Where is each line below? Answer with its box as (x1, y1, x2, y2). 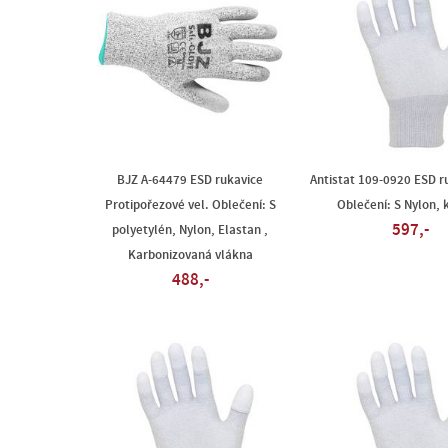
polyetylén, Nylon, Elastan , (112, 223, 268, 237)
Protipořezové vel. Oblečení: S (104, 198, 276, 212)
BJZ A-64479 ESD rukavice (117, 173, 263, 187)
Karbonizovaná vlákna (127, 248, 253, 262)
